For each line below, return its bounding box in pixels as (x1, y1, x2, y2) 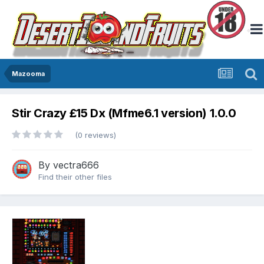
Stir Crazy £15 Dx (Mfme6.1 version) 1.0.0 (12, 106, 236, 121)
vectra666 (53, 159, 99, 171)
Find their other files (38, 172, 112, 182)
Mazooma (12, 70, 45, 78)
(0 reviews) (75, 130, 116, 140)
